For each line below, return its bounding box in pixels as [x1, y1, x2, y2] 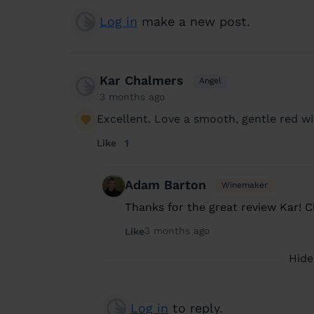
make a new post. [137, 14, 250, 29]
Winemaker [221, 179, 268, 190]
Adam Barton [125, 177, 206, 192]
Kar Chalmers [100, 72, 184, 88]
